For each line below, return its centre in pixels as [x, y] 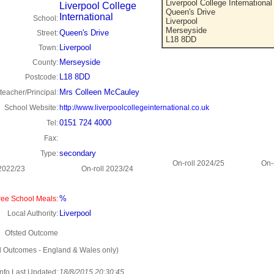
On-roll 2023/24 [107, 169]
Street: [47, 33]
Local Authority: [33, 213]
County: [45, 62]
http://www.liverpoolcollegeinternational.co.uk [134, 108]
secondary [78, 153]
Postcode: [42, 77]
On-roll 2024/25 [198, 163]
